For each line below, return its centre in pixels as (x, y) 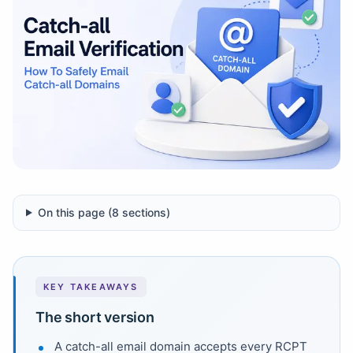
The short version (95, 317)
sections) (144, 212)
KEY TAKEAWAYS (91, 286)
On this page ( (74, 212)
